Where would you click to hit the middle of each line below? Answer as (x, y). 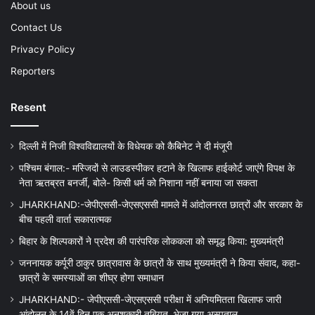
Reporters (33, 71)
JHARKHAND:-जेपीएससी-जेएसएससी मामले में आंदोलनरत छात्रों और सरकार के (161, 205)
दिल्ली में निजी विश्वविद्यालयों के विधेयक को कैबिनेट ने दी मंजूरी (126, 147)
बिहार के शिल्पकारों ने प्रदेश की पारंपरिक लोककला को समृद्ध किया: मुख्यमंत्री (151, 242)
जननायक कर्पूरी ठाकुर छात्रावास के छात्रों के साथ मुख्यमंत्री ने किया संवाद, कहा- (160, 263)
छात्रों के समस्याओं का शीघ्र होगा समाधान (93, 278)
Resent (28, 108)
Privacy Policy (43, 50)
